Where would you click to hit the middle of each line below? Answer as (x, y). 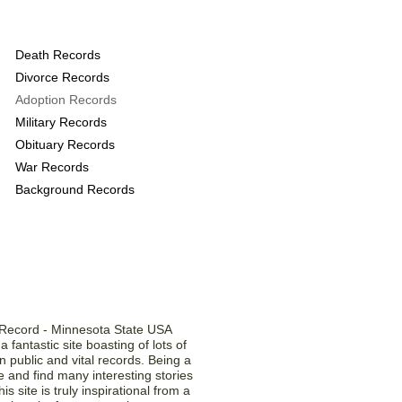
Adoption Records (66, 100)
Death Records (58, 55)
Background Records (75, 189)
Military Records (61, 122)
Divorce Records (62, 77)
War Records (52, 167)
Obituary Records (65, 144)
